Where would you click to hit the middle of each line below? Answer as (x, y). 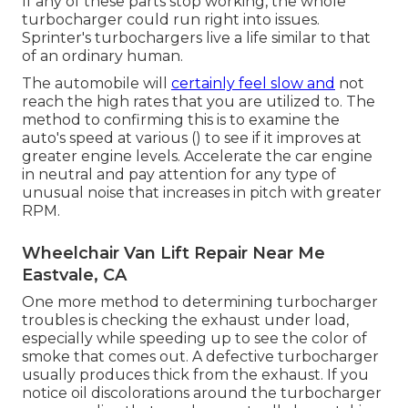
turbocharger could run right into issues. (171, 20)
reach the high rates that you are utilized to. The (199, 102)
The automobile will (97, 84)
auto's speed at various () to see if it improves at (192, 138)
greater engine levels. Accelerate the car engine (197, 157)
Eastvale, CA (74, 275)
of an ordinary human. (102, 56)
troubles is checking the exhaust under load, (185, 321)
